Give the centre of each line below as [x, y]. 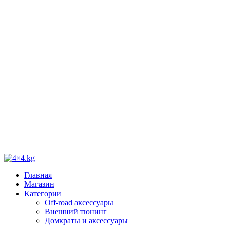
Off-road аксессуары [79, 202]
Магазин [39, 184]
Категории [43, 193]
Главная [38, 175]
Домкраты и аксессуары [86, 221]
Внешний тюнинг [76, 212]
